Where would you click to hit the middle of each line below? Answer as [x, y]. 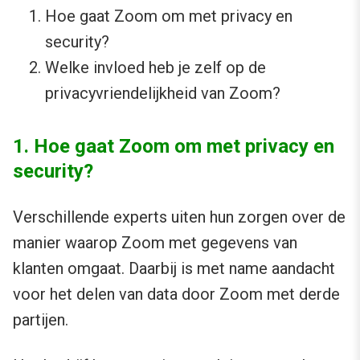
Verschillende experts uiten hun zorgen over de [179, 217]
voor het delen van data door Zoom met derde [176, 295]
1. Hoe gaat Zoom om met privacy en [174, 147]
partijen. [41, 320]
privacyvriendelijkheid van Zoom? [163, 94]
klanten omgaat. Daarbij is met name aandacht [174, 269]
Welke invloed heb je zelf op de [155, 68]
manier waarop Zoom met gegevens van [155, 243]
